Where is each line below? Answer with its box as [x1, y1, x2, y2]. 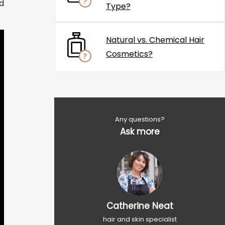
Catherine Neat [106, 200, 173, 212]
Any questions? [115, 115, 165, 124]
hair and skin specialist [102, 214, 177, 224]
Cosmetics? [106, 48, 153, 60]
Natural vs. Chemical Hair [106, 34, 204, 46]
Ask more [120, 126, 160, 138]
